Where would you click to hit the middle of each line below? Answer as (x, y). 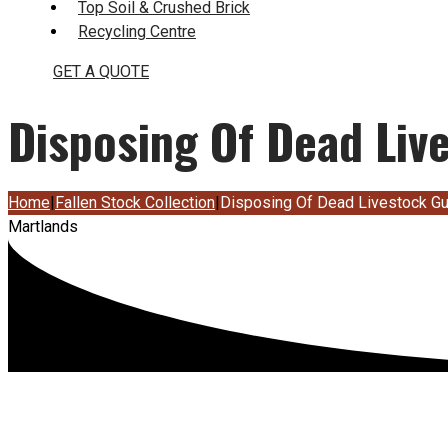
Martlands (43, 227)
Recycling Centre (137, 31)
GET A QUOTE (101, 71)
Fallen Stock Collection (135, 203)
